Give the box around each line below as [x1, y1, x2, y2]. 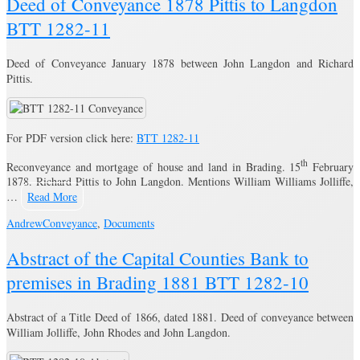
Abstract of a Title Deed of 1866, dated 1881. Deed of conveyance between [6, 309, 354, 325]
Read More [27, 189, 77, 205]
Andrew [6, 215, 43, 231]
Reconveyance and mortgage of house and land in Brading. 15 [6, 158, 301, 174]
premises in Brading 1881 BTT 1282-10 [6, 270, 309, 295]
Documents [104, 215, 154, 231]
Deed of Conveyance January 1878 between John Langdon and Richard [6, 55, 354, 71]
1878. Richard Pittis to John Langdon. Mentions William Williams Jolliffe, [6, 174, 354, 190]
